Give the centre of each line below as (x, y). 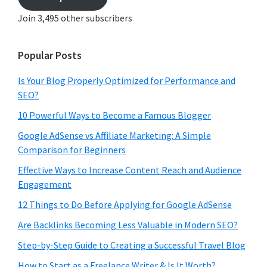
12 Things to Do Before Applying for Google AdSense (125, 205)
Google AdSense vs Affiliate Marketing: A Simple (114, 136)
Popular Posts (50, 55)
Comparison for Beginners (72, 150)
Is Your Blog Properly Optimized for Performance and (127, 81)
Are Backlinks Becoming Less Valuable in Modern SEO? (128, 225)
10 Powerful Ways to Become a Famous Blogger (114, 115)
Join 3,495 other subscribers (75, 18)
